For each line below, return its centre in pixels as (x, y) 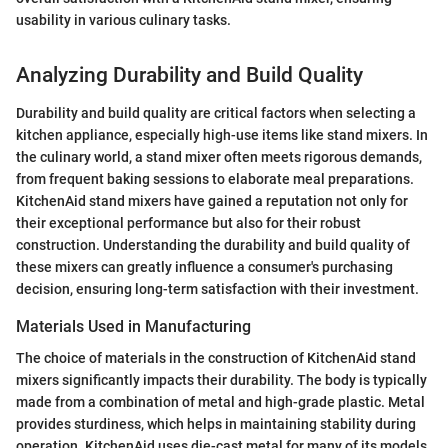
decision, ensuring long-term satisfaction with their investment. (217, 289)
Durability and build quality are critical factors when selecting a (216, 113)
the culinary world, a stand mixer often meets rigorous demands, (219, 157)
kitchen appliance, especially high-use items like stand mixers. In (222, 135)
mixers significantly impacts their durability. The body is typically (221, 380)
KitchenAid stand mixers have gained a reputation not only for (212, 201)
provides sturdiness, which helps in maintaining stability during (216, 424)
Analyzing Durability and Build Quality (189, 74)
